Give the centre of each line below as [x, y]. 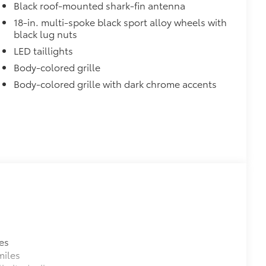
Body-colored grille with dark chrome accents [115, 84]
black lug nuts [46, 34]
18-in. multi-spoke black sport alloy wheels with [121, 22]
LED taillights [44, 50]
